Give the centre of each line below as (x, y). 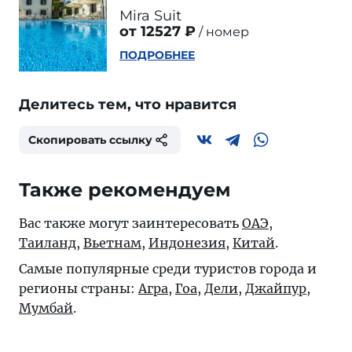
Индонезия (187, 243)
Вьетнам (112, 243)
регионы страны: (79, 288)
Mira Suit (150, 16)
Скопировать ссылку (90, 140)
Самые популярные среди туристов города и (168, 269)
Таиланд (48, 243)
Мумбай (46, 308)
